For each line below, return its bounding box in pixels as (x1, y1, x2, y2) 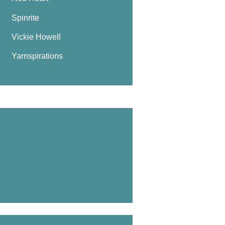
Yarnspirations (12, 52, 63, 61)
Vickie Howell (12, 33, 61, 42)
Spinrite (12, 13, 40, 22)
